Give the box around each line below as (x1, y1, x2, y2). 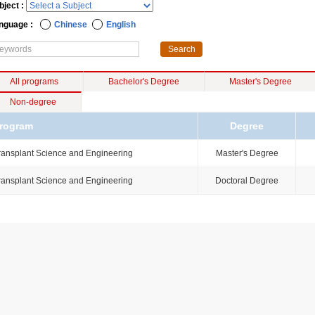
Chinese (54, 20, 87, 30)
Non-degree (10, 97, 56, 107)
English (106, 20, 136, 30)
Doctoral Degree (215, 176, 278, 186)
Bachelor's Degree (108, 77, 179, 86)
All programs (10, 77, 58, 86)
